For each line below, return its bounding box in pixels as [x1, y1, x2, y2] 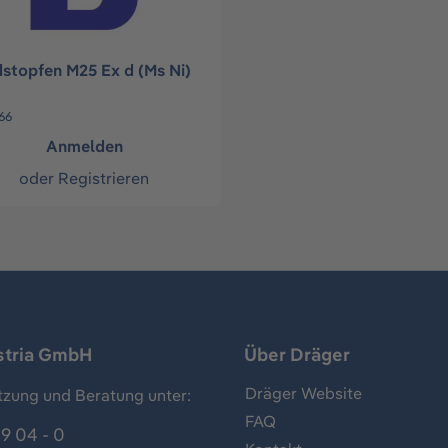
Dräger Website [245, 383, 362, 404]
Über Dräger [244, 343, 350, 367]
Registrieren [58, 168, 150, 188]
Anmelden [45, 136, 123, 156]
